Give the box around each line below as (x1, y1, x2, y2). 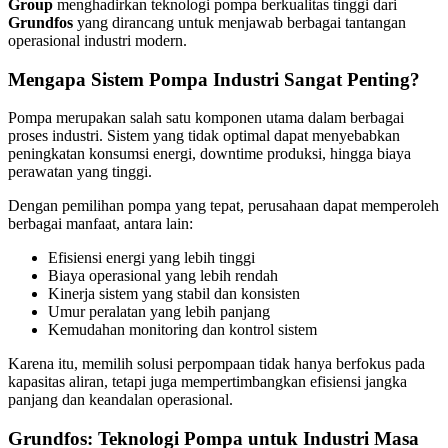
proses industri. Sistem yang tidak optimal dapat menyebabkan (8, 127, 400, 145)
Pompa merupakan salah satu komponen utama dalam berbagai (8, 109, 404, 127)
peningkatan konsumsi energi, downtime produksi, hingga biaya (8, 145, 411, 163)
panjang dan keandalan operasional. (8, 391, 233, 409)
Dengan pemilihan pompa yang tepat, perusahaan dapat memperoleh (8, 197, 439, 215)
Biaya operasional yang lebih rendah (48, 267, 278, 285)
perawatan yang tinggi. (8, 163, 152, 181)
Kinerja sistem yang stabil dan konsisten (48, 285, 300, 303)
